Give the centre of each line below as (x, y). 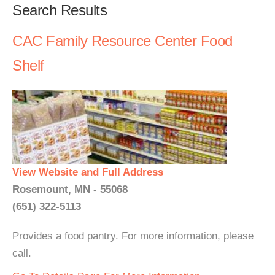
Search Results (60, 10)
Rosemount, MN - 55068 (70, 189)
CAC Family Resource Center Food (122, 41)
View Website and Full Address (88, 172)
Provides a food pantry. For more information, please (133, 236)
